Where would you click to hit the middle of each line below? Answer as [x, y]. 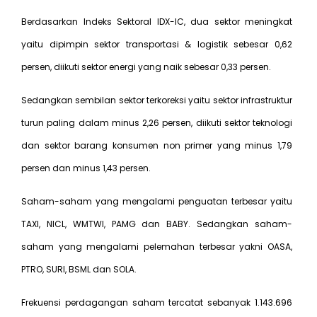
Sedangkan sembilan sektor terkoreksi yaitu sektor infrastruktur [157, 100]
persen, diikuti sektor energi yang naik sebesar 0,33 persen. [146, 67]
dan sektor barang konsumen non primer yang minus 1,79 [157, 145]
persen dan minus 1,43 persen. [86, 168]
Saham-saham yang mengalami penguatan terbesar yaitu [157, 201]
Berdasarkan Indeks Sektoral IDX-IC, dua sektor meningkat [157, 22]
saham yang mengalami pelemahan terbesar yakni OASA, [157, 247]
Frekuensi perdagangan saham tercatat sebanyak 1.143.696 [157, 302]
